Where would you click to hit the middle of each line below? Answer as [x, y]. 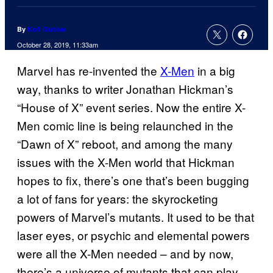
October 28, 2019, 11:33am [58, 45]
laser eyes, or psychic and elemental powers [133, 235]
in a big [215, 71]
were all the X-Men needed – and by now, [125, 253]
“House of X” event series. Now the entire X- [131, 107]
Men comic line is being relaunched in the [125, 126]
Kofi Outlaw [47, 29]
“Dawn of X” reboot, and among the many [125, 144]
